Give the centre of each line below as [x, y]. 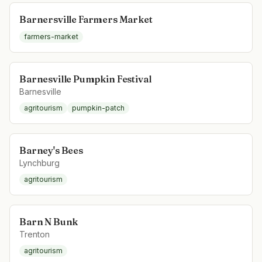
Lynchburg [39, 163]
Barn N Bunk [49, 222]
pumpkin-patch [98, 108]
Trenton [35, 234]
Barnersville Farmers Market [86, 19]
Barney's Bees [51, 150]
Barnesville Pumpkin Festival [85, 79]
